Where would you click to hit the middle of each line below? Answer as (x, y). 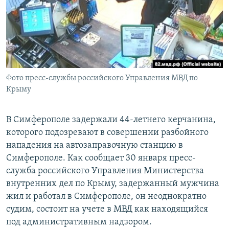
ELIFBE (28, 46)
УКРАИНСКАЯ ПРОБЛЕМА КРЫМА (67, 65)
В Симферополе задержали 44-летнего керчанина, (111, 120)
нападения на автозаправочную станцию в (95, 146)
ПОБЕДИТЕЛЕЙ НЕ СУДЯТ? (57, 9)
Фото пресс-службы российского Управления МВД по (102, 78)
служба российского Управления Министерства (105, 171)
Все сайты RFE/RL (52, 78)
